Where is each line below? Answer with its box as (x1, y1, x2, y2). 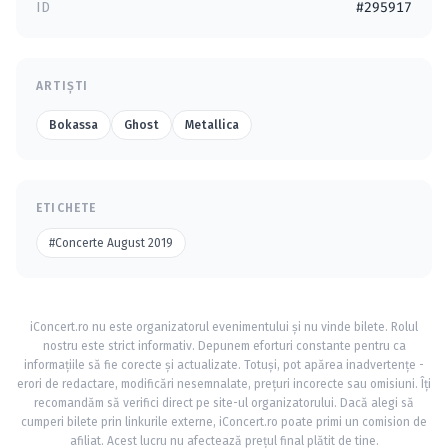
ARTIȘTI (36, 79, 89, 93)
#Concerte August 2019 (49, 236, 173, 250)
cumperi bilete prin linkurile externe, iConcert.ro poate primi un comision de (21, 415, 427, 429)
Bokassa (49, 118, 98, 132)
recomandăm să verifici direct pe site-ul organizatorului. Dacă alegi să (34, 396, 414, 410)
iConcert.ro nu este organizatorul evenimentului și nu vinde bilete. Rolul (30, 320, 418, 334)
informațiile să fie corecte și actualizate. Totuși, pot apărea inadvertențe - (24, 358, 424, 372)
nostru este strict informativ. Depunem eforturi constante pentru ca (42, 339, 406, 353)
